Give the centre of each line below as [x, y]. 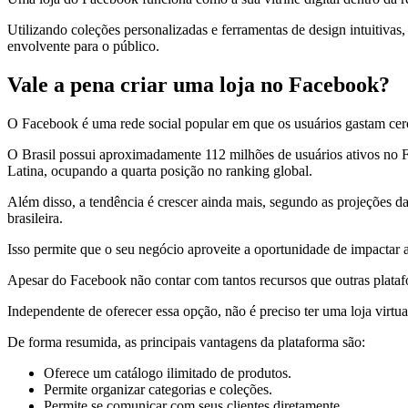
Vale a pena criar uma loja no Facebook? [199, 85]
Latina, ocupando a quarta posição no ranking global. [160, 171]
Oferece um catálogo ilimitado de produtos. [168, 373]
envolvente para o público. [83, 46]
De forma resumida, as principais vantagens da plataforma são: [186, 342]
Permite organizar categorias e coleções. [158, 390]
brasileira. [35, 219]
